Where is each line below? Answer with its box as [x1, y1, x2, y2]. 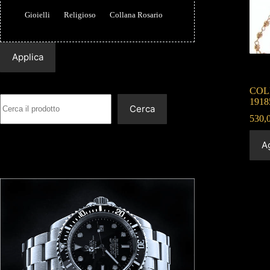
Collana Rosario [109, 11, 163, 20]
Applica [12, 51, 43, 63]
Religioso [63, 11, 96, 20]
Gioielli [24, 11, 50, 20]
